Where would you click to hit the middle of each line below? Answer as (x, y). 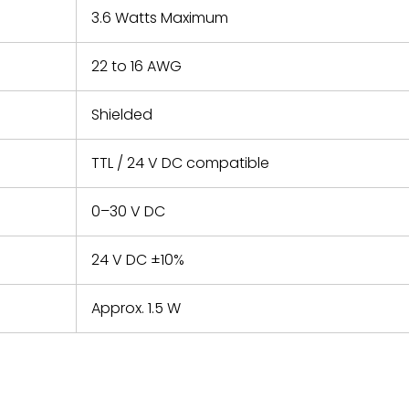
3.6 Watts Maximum (160, 18)
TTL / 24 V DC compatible (180, 163)
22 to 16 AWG (136, 66)
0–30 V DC (128, 211)
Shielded (122, 115)
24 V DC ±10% (138, 260)
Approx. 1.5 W (136, 308)
